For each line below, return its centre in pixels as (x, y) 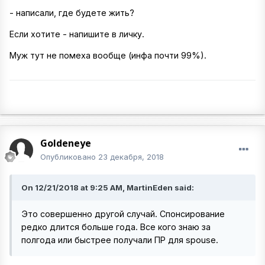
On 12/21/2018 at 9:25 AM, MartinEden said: (108, 188)
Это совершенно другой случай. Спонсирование (123, 214)
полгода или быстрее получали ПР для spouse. (120, 240)
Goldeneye (66, 143)
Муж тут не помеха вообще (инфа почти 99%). (109, 56)
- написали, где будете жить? (72, 12)
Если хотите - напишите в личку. (78, 34)
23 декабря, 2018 (131, 157)
